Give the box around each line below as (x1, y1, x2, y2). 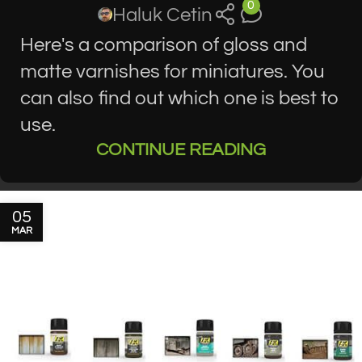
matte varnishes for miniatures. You (20, 61, 325, 82)
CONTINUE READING (96, 140, 266, 159)
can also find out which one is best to (20, 87, 339, 108)
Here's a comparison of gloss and (20, 34, 307, 55)
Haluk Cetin (112, 4, 213, 25)
